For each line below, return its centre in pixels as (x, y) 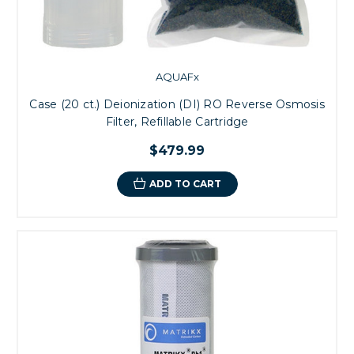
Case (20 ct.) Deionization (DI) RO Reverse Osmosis (177, 104)
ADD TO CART (185, 183)
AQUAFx (177, 76)
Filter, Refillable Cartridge (177, 121)
